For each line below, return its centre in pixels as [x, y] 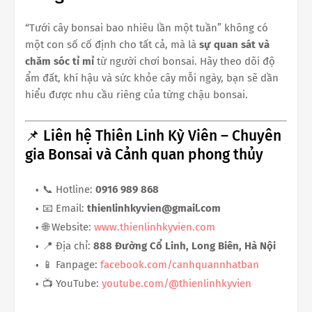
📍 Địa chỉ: [68, 246]
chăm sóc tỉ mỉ [60, 61]
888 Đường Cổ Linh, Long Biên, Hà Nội [185, 246]
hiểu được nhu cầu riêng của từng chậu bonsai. [136, 94]
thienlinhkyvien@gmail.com [154, 209]
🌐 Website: [68, 227]
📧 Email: [65, 209]
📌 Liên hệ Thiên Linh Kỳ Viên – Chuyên [153, 136]
